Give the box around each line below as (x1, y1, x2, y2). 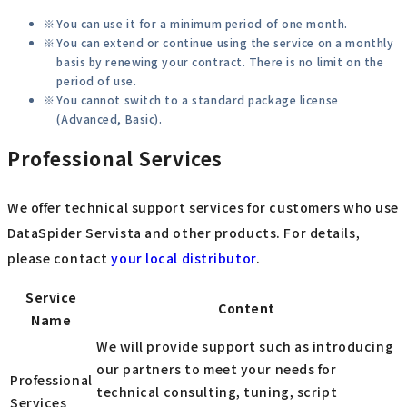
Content (218, 298, 275, 317)
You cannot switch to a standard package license (56, 91, 339, 107)
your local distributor (111, 248, 256, 267)
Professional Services (7, 144, 223, 173)
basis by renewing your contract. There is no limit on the (56, 53, 384, 69)
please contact (7, 248, 112, 267)
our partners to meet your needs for (96, 359, 337, 378)
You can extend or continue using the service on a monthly (56, 34, 394, 50)
